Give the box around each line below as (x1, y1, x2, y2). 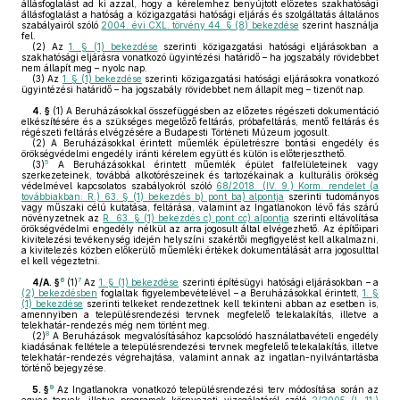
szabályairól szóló (21, 20, 102, 30)
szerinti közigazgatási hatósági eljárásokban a (157, 41, 379, 52)
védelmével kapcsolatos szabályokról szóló (21, 180, 217, 191)
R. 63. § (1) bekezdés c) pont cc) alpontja (103, 212, 289, 223)
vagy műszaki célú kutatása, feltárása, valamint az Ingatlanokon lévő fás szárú (21, 202, 379, 212)
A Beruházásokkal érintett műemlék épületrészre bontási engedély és (46, 137, 379, 148)
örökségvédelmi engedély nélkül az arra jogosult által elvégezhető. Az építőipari (21, 223, 379, 234)
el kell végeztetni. (21, 255, 100, 266)
